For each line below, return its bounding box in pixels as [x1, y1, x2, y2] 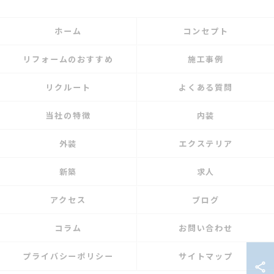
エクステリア [178, 138, 234, 149]
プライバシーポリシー [22, 250, 114, 262]
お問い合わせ [178, 222, 234, 234]
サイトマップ [178, 250, 234, 262]
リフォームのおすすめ [22, 53, 114, 65]
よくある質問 [178, 81, 234, 93]
